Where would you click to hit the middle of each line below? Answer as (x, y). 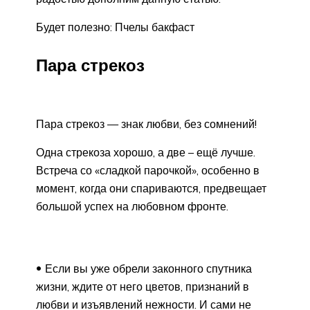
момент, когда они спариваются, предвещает (151, 189)
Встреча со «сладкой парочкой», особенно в (148, 171)
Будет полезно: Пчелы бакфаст (115, 27)
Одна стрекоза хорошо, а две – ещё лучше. (146, 153)
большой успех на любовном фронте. (132, 207)
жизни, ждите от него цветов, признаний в (143, 287)
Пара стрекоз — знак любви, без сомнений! (146, 124)
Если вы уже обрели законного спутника (148, 269)
